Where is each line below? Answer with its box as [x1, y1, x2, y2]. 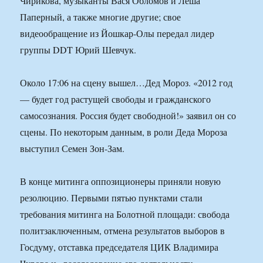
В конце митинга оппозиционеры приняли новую [20, 175, 221, 188]
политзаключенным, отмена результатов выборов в [20, 224, 225, 237]
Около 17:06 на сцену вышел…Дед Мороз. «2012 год [20, 76, 233, 89]
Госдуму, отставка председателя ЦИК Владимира [20, 241, 219, 254]
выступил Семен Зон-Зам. [20, 142, 125, 155]
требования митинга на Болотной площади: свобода [20, 208, 230, 221]
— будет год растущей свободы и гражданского [20, 93, 211, 106]
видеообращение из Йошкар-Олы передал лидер [20, 27, 215, 40]
